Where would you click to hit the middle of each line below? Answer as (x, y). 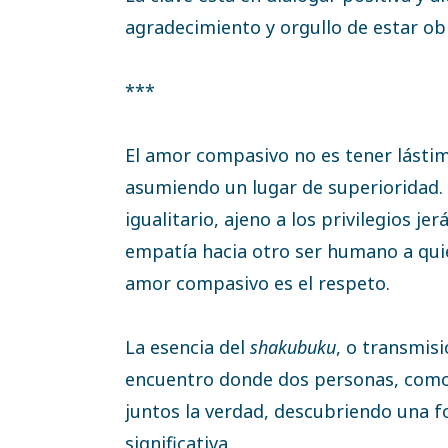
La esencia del (187, 346)
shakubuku (293, 346)
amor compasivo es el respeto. (257, 282)
